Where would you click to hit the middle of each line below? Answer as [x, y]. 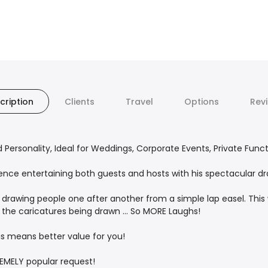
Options [201, 102]
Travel [139, 102]
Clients [79, 102]
